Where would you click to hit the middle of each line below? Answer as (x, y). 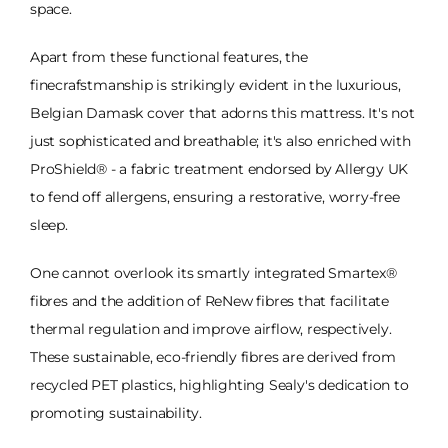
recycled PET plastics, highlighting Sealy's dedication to (219, 384)
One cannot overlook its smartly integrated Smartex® (213, 272)
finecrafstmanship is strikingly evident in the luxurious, (215, 84)
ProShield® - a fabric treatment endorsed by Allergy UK (219, 168)
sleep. (49, 224)
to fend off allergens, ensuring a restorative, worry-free (215, 196)
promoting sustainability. (116, 412)
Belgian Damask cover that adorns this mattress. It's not (222, 112)
